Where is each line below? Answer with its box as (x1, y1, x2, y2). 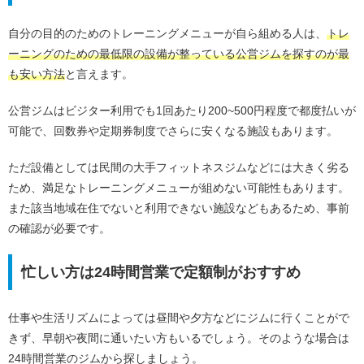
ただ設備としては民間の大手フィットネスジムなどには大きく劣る (8, 160, 349, 174)
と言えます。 (65, 67, 133, 81)
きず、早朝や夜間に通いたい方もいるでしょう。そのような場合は (8, 331, 349, 345)
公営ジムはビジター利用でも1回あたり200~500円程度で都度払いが (8, 103, 356, 117)
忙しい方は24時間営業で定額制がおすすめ (20, 263, 301, 280)
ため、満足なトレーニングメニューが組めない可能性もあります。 (8, 180, 349, 194)
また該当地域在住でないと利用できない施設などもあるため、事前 (8, 201, 349, 214)
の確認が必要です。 (8, 221, 110, 235)
